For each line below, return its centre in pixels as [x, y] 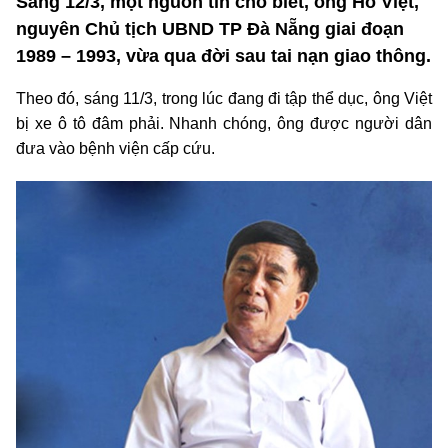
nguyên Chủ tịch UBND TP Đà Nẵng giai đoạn [210, 29]
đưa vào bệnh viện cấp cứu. [115, 149]
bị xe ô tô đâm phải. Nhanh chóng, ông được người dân [224, 124]
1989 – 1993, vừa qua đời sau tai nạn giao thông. [223, 56]
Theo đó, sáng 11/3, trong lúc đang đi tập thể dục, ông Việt [224, 99]
